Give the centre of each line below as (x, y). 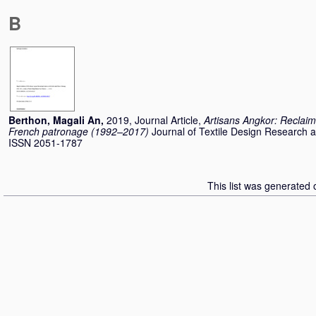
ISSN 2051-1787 (45, 142)
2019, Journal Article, (155, 120)
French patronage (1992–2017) (79, 131)
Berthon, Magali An (55, 120)
